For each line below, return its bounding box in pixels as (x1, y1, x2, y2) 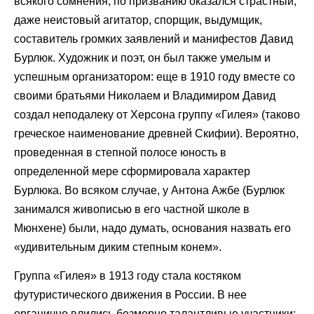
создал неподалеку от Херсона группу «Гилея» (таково (14, 108, 300, 121)
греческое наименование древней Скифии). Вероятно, (14, 127, 299, 139)
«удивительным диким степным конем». (14, 240, 221, 253)
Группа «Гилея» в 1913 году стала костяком (14, 270, 241, 282)
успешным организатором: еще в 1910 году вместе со (14, 70, 295, 83)
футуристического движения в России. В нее (14, 289, 247, 301)
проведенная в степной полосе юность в (14, 146, 226, 158)
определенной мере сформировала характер (14, 165, 250, 177)
